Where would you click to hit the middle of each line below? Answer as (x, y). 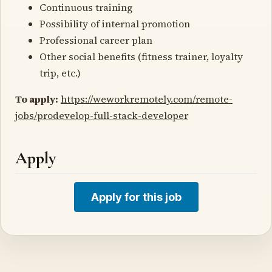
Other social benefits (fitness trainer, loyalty (141, 56)
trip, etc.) (60, 73)
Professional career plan (96, 40)
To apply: (37, 99)
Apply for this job (136, 197)
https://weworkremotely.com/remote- (147, 99)
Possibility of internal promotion (115, 23)
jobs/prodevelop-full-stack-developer (102, 115)
